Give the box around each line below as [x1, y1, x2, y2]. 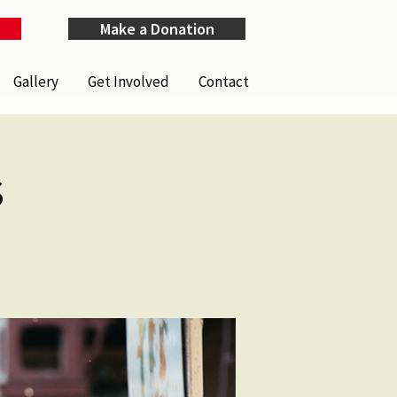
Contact [198, 72, 250, 91]
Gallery [13, 72, 59, 91]
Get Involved [88, 72, 170, 91]
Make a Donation [99, 19, 214, 39]
